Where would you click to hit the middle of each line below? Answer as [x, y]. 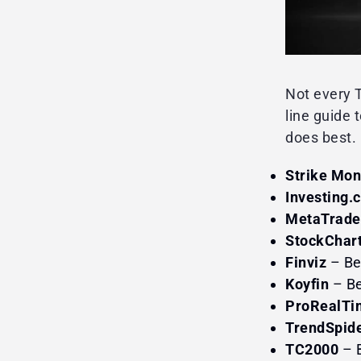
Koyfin [307, 284]
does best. [321, 137]
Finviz [306, 262]
